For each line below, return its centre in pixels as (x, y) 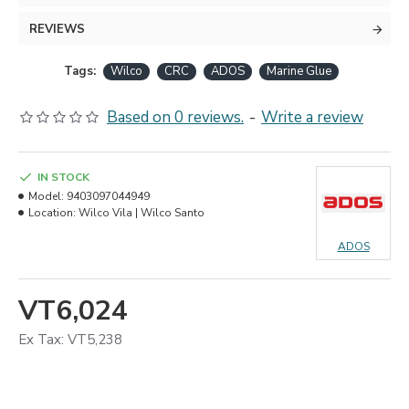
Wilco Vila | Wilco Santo (142, 213)
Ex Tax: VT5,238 (70, 340)
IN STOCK (63, 177)
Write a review (312, 117)
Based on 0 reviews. (175, 117)
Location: (52, 213)
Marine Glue (299, 71)
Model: (46, 196)
